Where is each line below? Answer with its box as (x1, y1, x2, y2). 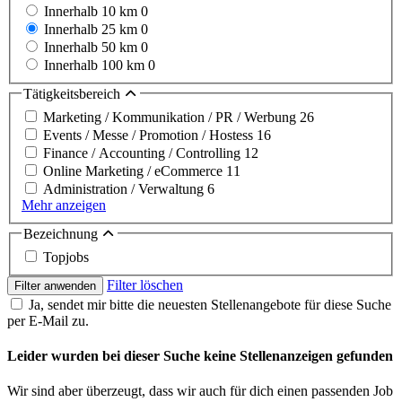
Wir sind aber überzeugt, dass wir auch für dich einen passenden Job (7, 383, 393, 399)
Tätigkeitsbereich (23, 86, 124, 102)
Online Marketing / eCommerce (43, 162, 226, 179)
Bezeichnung (23, 225, 101, 241)
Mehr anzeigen (22, 197, 106, 213)
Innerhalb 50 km (44, 39, 141, 56)
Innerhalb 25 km (44, 22, 141, 38)
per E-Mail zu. (7, 312, 89, 328)
